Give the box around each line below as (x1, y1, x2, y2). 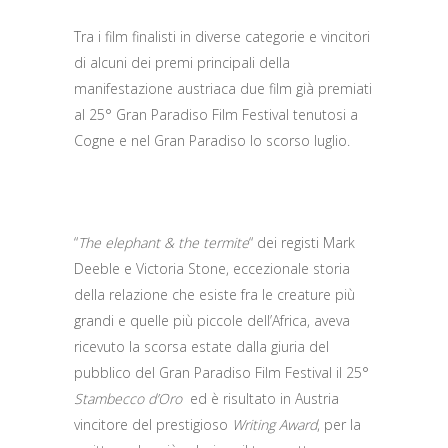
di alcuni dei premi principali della (74, 53, 290, 72)
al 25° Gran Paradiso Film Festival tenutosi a (74, 105, 358, 124)
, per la (317, 415, 361, 434)
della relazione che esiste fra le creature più (74, 285, 355, 304)
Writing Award (232, 415, 317, 434)
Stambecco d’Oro (74, 389, 182, 408)
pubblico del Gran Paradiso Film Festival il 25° (74, 363, 369, 382)
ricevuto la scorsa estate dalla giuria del (74, 337, 329, 356)
